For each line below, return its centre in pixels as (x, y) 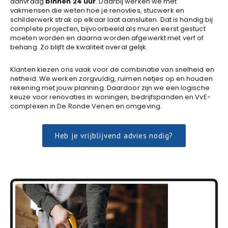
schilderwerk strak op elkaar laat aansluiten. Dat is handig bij (112, 20)
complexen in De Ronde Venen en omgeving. (86, 106)
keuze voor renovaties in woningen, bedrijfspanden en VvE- (110, 97)
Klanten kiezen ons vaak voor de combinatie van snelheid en (112, 69)
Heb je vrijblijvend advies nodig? (114, 136)
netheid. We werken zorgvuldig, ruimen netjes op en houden (111, 79)
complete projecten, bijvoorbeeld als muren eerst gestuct (108, 29)
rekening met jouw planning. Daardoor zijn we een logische (110, 88)
